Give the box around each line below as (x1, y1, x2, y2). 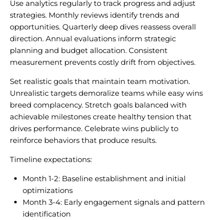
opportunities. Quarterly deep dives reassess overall (10, 22, 196, 31)
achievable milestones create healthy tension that (10, 111, 192, 121)
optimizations (22, 185, 73, 195)
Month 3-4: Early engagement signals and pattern (22, 197, 205, 207)
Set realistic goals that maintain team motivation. (10, 76, 190, 86)
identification (22, 209, 71, 219)
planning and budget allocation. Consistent (10, 45, 167, 55)
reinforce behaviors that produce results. (10, 135, 157, 145)
